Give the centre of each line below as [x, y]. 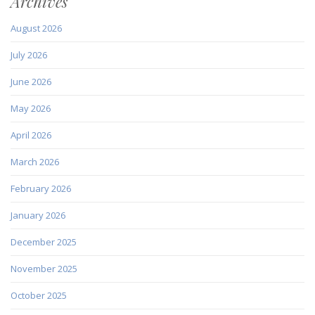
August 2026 [36, 28]
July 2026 [29, 54]
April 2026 [31, 135]
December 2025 [44, 242]
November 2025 [44, 268]
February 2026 [41, 188]
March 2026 [35, 161]
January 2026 [38, 215]
